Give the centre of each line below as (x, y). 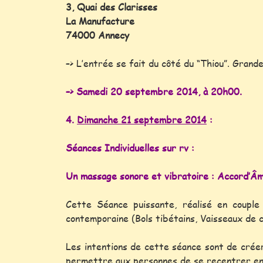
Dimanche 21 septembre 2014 (142, 119)
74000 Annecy (97, 35)
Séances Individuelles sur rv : (130, 148)
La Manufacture (100, 21)
